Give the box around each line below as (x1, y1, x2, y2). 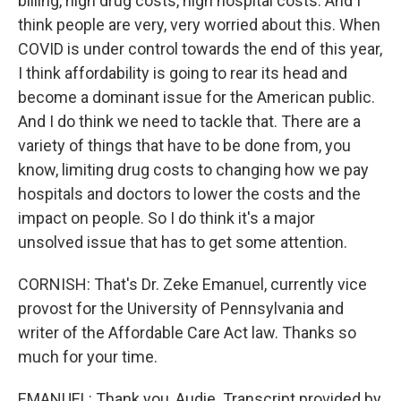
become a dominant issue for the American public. (18, 88, 375, 107)
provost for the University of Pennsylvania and (18, 299, 344, 318)
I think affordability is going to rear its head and (18, 64, 347, 82)
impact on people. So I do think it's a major (18, 209, 315, 227)
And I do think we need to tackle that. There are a (18, 112, 361, 131)
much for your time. (18, 347, 158, 366)
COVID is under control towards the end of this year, (18, 39, 382, 58)
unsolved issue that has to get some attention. (18, 233, 347, 252)
